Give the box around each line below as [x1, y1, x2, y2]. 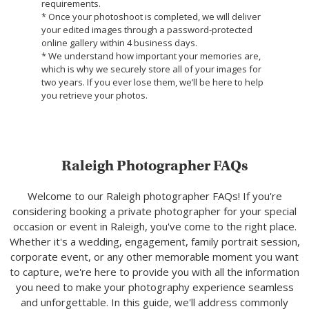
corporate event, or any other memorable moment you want [10, 249, 299, 263]
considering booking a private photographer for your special [12, 203, 297, 218]
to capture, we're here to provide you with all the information [10, 264, 299, 279]
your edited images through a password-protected [41, 23, 252, 36]
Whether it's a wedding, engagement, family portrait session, [9, 234, 300, 248]
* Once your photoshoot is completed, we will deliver [41, 10, 261, 23]
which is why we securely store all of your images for [41, 62, 261, 75]
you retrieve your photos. [41, 88, 148, 101]
